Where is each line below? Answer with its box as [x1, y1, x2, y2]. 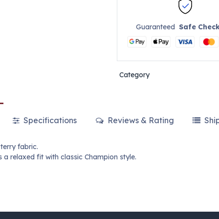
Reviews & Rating [105, 115, 174, 126]
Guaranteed [136, 22, 179, 32]
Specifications [22, 115, 77, 126]
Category [119, 70, 150, 80]
